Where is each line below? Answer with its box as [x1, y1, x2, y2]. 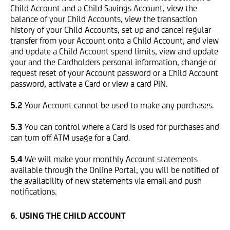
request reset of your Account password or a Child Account [10, 68, 218, 78]
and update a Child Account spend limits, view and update [10, 46, 218, 56]
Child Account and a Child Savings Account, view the [10, 3, 197, 13]
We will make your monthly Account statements [25, 154, 198, 164]
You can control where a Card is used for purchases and [25, 122, 219, 132]
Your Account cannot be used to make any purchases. [25, 100, 214, 110]
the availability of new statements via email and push [10, 176, 202, 186]
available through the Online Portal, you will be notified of [10, 165, 219, 175]
